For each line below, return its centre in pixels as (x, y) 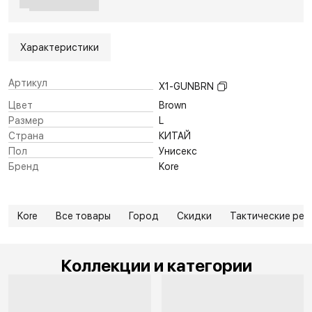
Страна (26, 135)
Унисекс (178, 151)
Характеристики (60, 47)
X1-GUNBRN (186, 86)
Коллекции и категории (156, 265)
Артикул (28, 83)
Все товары (83, 216)
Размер (26, 120)
